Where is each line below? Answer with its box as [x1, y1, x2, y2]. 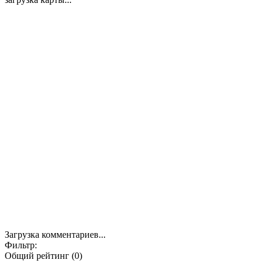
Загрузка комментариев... [5, 229, 106, 240]
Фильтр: [5, 240, 37, 250]
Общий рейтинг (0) [5, 250, 82, 261]
